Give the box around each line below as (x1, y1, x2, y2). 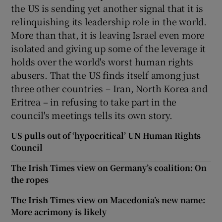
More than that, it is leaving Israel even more (11, 28, 205, 41)
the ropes (11, 173, 49, 185)
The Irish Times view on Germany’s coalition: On (11, 162, 207, 173)
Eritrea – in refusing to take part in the (11, 95, 177, 108)
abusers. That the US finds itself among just (11, 68, 200, 81)
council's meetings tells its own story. (11, 108, 172, 121)
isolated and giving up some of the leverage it (11, 41, 206, 55)
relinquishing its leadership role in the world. (11, 14, 207, 28)
